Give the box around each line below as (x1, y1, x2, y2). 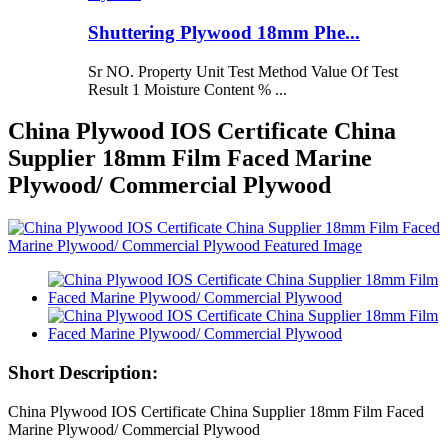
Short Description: (8, 362, 158, 384)
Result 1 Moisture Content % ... (88, 80, 287, 98)
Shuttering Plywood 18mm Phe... (88, 21, 360, 43)
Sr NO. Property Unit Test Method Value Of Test (88, 62, 398, 80)
